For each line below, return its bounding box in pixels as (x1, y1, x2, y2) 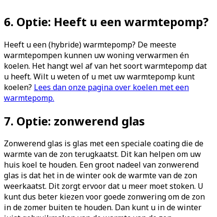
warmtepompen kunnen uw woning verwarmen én (4, 49, 189, 61)
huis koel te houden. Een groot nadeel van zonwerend (4, 159, 199, 170)
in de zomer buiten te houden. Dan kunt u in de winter (4, 202, 201, 213)
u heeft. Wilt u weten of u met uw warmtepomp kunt (4, 71, 195, 82)
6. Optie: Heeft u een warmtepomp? (4, 13, 209, 30)
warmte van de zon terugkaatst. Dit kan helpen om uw (4, 149, 201, 160)
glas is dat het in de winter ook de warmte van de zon (4, 170, 197, 181)
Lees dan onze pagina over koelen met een (34, 81, 189, 93)
